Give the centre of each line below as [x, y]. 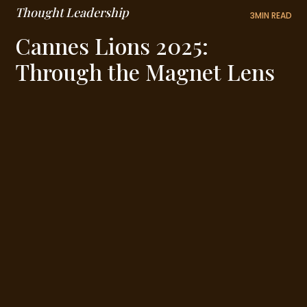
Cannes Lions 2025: [112, 46]
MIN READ [273, 16]
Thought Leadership [72, 13]
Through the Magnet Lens [145, 72]
